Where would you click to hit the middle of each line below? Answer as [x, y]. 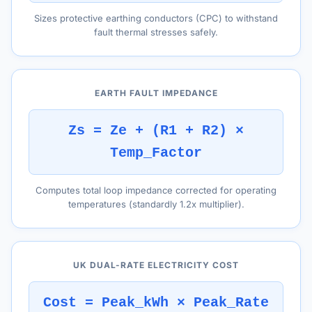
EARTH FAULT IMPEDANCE [156, 93]
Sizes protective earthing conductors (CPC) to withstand [156, 18]
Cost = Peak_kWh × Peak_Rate [156, 303]
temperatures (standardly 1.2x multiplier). [156, 204]
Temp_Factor [156, 153]
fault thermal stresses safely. [156, 32]
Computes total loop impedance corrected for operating [156, 190]
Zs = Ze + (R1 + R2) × [156, 131]
